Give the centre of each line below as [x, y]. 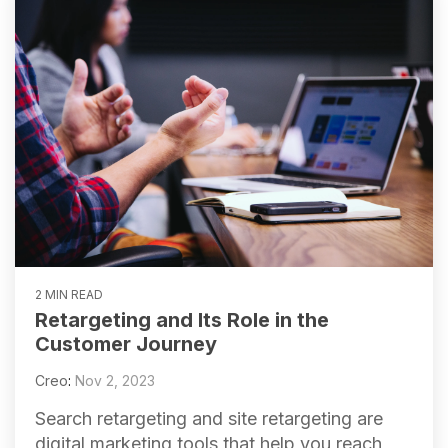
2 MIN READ [69, 294]
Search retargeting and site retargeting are [209, 418]
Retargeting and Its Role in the [182, 319]
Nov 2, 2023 [115, 380]
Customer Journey [126, 343]
